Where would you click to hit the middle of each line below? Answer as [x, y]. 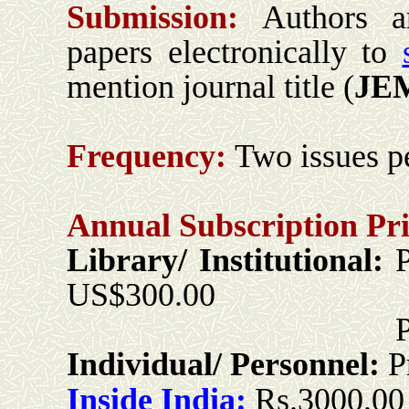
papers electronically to [235, 52]
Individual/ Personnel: [227, 364]
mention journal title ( [210, 87]
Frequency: [147, 156]
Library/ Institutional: [225, 260]
